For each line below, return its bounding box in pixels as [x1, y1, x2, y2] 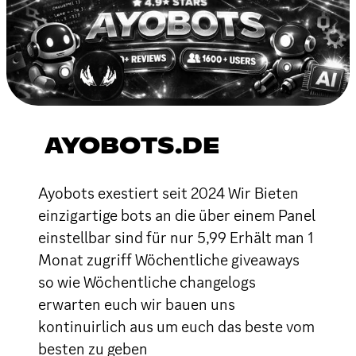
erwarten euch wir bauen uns [38, 293, 235, 315]
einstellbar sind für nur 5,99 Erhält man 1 [38, 226, 313, 248]
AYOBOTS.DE [44, 135, 219, 158]
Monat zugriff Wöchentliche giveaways [38, 249, 300, 270]
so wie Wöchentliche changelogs [38, 271, 256, 292]
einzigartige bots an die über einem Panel [38, 204, 315, 226]
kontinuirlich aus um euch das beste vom [38, 315, 315, 337]
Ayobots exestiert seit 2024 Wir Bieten [38, 182, 299, 203]
